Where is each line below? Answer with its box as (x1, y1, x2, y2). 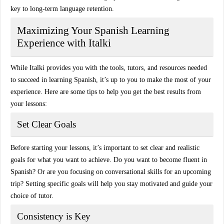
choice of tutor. (10, 192, 53, 199)
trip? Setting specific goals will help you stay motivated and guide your (10, 180, 212, 187)
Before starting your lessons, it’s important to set (10, 144, 150, 151)
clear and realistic (150, 144, 199, 151)
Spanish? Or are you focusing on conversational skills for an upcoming (10, 168, 211, 175)
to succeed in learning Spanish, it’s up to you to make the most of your (10, 76, 211, 83)
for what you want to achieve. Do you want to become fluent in (25, 156, 207, 163)
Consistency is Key (17, 211, 90, 221)
